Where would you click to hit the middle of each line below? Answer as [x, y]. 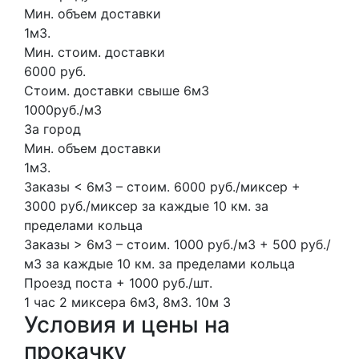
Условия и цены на [127, 324]
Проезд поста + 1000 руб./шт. [118, 282]
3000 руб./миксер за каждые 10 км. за [146, 206]
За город [52, 129]
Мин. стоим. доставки [95, 52]
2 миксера [93, 302]
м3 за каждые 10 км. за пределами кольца [159, 263]
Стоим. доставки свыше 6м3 [117, 90]
